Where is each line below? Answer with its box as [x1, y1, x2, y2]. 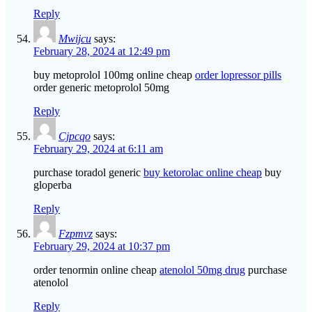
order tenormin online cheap [33, 264, 159, 276]
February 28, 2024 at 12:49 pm [33, 45, 170, 58]
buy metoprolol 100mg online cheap [33, 69, 195, 81]
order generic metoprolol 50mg [33, 81, 169, 94]
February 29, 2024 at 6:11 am [33, 143, 163, 155]
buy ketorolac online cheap [143, 166, 262, 179]
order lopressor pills [195, 69, 281, 81]
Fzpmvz [58, 228, 93, 240]
